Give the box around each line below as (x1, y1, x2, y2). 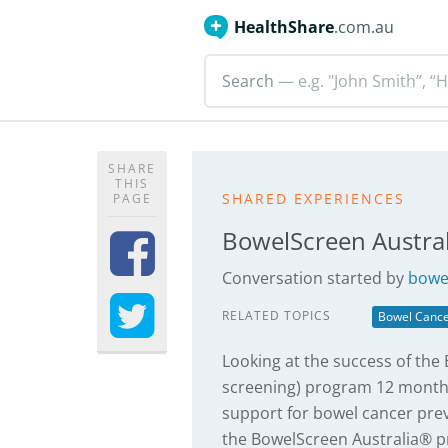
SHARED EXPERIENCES (222, 189, 405, 208)
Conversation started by (222, 267, 408, 289)
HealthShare (234, 16, 334, 38)
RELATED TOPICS (222, 307, 331, 324)
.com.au (334, 16, 394, 38)
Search (222, 70, 274, 92)
